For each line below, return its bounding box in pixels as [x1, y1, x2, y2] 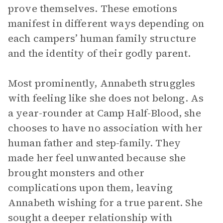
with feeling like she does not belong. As [8, 91, 204, 105]
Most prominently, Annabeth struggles [8, 76, 196, 90]
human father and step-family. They [8, 136, 181, 150]
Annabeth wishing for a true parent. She [8, 196, 203, 210]
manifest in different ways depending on [8, 16, 204, 30]
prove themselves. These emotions [8, 1, 177, 15]
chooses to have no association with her [8, 121, 203, 135]
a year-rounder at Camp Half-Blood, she [8, 106, 201, 120]
